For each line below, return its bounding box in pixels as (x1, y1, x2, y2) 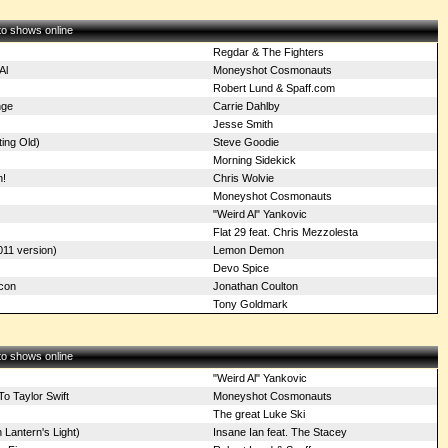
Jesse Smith (212, 118, 273, 130)
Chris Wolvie (212, 172, 274, 184)
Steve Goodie (212, 136, 279, 148)
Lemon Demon (212, 244, 284, 256)
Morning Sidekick (212, 154, 296, 166)
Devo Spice (212, 262, 269, 274)
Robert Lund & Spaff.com (212, 82, 335, 94)
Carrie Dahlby (212, 100, 280, 112)
